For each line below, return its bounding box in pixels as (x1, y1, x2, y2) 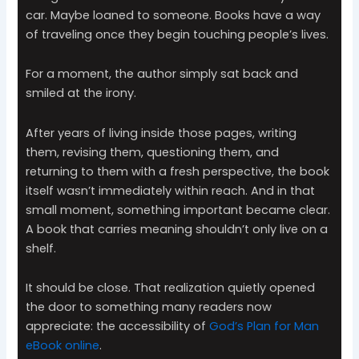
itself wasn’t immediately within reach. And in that (26, 182, 316, 199)
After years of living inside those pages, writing (26, 124, 297, 141)
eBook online (26, 337, 100, 354)
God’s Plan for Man (209, 318, 320, 335)
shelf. (26, 240, 57, 256)
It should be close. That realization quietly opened (26, 280, 316, 296)
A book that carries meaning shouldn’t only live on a (26, 220, 329, 237)
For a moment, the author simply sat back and (26, 66, 299, 83)
